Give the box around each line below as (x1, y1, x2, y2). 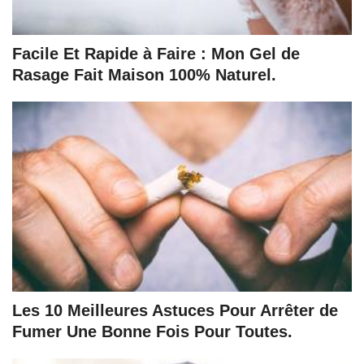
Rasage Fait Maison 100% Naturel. (12, 66, 276, 84)
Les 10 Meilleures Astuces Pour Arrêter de (12, 301, 338, 320)
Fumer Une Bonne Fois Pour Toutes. (12, 323, 292, 341)
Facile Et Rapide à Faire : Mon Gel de (12, 45, 300, 63)
